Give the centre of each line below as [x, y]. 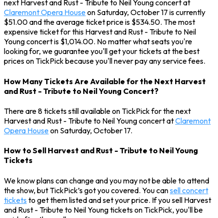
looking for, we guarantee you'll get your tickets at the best [102, 51]
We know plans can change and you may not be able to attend [107, 180]
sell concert [189, 190]
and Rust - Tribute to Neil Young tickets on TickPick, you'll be [103, 209]
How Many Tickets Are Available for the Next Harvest [105, 81]
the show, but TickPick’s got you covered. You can [87, 190]
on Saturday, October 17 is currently [145, 12]
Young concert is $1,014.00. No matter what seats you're [98, 42]
